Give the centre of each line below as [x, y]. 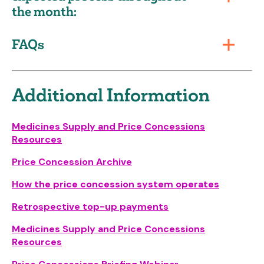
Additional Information [111, 96]
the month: [44, 12]
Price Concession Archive [72, 161]
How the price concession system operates [115, 184]
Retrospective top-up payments [90, 206]
